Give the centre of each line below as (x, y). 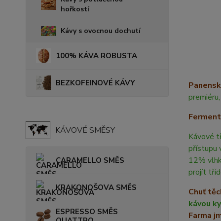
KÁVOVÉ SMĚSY (85, 130)
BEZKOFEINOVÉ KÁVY (95, 83)
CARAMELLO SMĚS (90, 160)
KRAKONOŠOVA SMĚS (96, 187)
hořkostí (75, 9)
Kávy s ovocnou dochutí (101, 31)
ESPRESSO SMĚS (87, 211)
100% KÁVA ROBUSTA (96, 55)
